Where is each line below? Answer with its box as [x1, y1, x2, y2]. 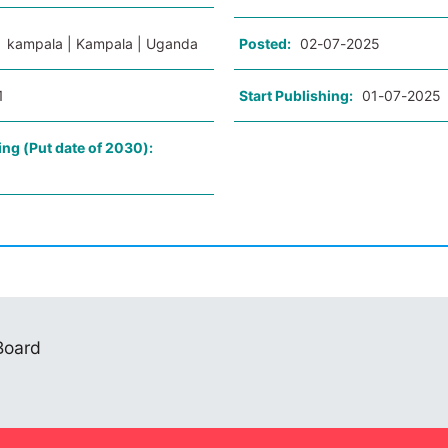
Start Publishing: [238, 87, 353, 104]
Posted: [238, 35, 291, 52]
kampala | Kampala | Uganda [7, 35, 199, 52]
